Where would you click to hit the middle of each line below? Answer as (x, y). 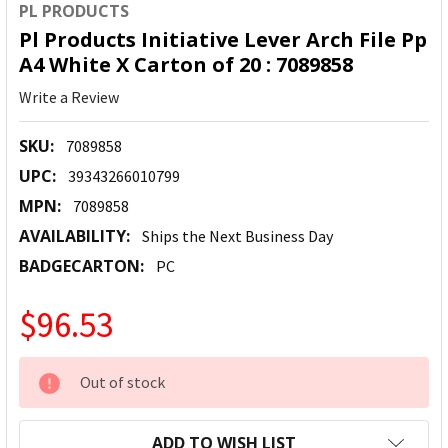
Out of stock (122, 382)
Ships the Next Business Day (237, 236)
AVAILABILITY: (74, 236)
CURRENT (56, 369)
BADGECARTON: (81, 266)
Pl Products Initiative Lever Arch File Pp (223, 40)
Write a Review (69, 97)
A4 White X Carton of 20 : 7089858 (186, 65)
